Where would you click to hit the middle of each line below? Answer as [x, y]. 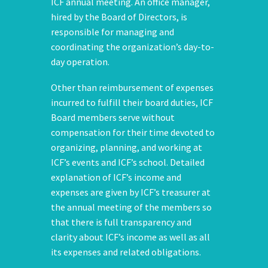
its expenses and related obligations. [126, 252]
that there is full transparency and [121, 222]
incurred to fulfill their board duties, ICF [132, 102]
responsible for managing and [112, 31]
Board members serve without [113, 117]
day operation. [80, 61]
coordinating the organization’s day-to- [133, 46]
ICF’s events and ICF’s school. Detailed [128, 162]
